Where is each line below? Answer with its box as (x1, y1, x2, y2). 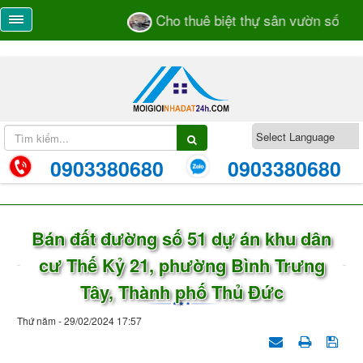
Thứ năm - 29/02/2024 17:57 (17, 314, 142, 327)
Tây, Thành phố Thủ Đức (79, 279, 284, 305)
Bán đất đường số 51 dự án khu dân (32, 225, 331, 251)
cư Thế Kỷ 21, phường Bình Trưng (38, 252, 325, 278)
